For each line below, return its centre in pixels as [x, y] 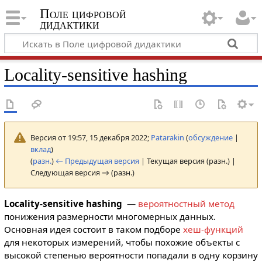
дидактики [69, 25]
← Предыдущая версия [97, 161]
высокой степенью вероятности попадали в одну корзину [131, 255]
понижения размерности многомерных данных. [110, 216]
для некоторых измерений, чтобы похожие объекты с [122, 242]
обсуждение [210, 137]
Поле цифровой [83, 14]
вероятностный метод [186, 204]
